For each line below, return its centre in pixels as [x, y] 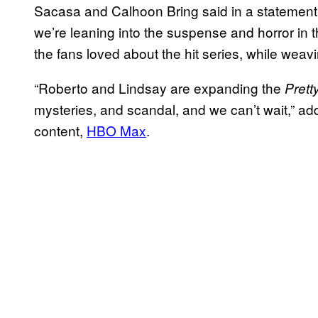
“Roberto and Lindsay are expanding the [159, 87]
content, [60, 130]
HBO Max [116, 130]
